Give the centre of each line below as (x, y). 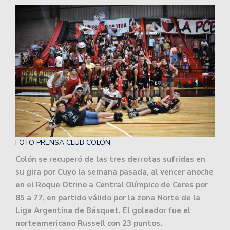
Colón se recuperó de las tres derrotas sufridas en (110, 159)
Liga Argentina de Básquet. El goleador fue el (103, 211)
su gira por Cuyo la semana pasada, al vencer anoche (114, 172)
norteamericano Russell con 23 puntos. (89, 224)
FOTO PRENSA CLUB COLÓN (63, 143)
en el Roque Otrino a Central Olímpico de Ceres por (112, 185)
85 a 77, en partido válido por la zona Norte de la (108, 198)
